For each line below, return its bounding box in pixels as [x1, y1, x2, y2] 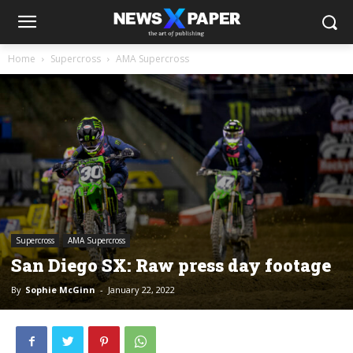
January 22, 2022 [108, 283, 175, 295]
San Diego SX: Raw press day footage [11, 253, 331, 277]
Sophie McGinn [25, 283, 95, 295]
